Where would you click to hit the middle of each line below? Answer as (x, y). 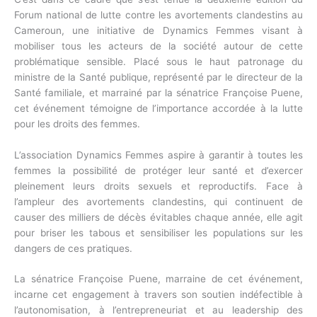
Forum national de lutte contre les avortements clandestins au (158, 15)
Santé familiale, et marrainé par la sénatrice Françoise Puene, (158, 92)
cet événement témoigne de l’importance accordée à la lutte (158, 108)
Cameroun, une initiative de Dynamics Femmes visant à (158, 30)
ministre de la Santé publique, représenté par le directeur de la (158, 77)
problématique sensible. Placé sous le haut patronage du (158, 61)
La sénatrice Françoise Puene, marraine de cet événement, (158, 279)
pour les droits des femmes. (77, 123)
